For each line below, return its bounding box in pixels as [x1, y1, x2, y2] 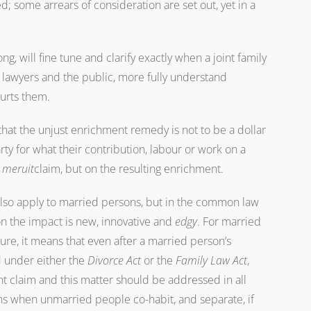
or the [141, 253, 176, 268]
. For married [197, 214, 261, 229]
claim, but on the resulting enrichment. [34, 161, 224, 176]
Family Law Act [176, 253, 247, 268]
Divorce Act [87, 253, 141, 268]
